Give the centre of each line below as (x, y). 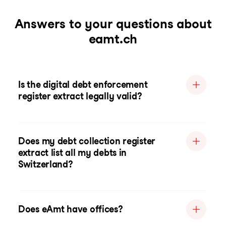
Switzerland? (46, 164)
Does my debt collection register (87, 141)
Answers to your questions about (113, 24)
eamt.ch (113, 39)
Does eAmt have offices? (71, 209)
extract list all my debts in (73, 153)
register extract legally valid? (80, 96)
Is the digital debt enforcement (83, 84)
